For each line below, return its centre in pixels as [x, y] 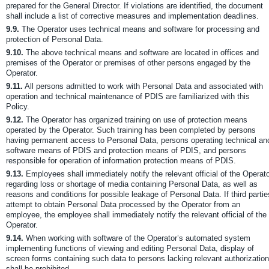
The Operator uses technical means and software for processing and [139, 29]
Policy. [18, 107]
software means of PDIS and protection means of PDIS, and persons [126, 150]
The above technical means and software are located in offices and [141, 53]
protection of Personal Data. [55, 39]
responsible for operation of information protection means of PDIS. [121, 161]
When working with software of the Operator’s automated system [137, 238]
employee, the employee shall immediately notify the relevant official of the [136, 215]
